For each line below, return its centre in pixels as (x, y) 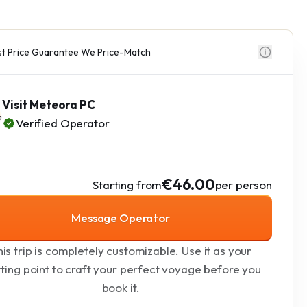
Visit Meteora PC (49, 105)
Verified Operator (63, 123)
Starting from (127, 184)
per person (243, 184)
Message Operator (121, 218)
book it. (121, 287)
